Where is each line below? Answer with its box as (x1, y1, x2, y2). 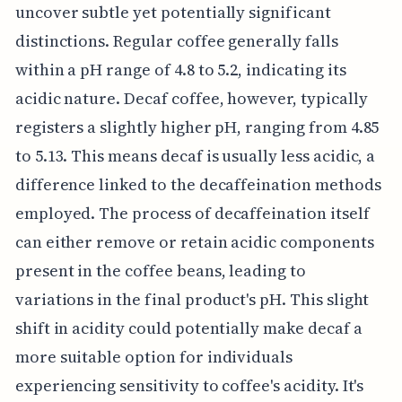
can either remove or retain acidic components (14, 230, 374, 253)
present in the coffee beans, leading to (14, 258, 306, 282)
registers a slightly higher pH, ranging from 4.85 (14, 115, 380, 138)
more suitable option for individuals (14, 345, 293, 368)
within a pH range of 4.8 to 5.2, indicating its (14, 57, 346, 81)
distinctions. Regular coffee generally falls (14, 29, 338, 52)
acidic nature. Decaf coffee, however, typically (14, 86, 368, 109)
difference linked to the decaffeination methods (14, 172, 381, 196)
